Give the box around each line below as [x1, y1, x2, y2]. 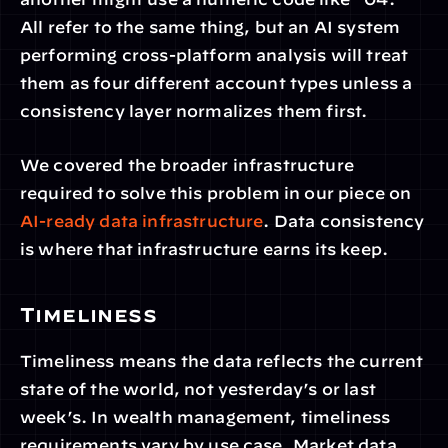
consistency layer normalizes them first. [20, 102, 368, 120]
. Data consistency [263, 212, 425, 230]
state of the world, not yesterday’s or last [20, 380, 376, 398]
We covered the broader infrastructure [20, 156, 354, 174]
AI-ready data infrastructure [20, 212, 264, 230]
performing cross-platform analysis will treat [20, 46, 409, 64]
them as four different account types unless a [20, 74, 413, 92]
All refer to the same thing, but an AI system [20, 18, 401, 36]
